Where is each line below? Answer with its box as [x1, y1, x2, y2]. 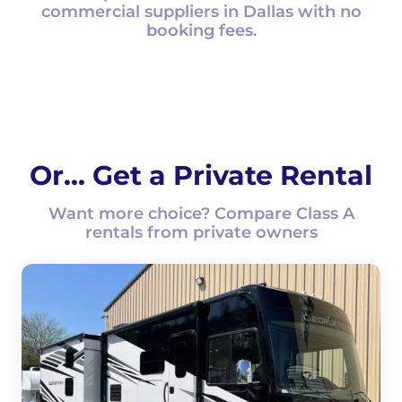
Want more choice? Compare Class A [48, 204, 354, 223]
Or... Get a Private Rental [30, 159, 372, 192]
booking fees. [145, 21, 257, 40]
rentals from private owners [84, 223, 318, 242]
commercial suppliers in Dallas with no [40, 2, 362, 22]
